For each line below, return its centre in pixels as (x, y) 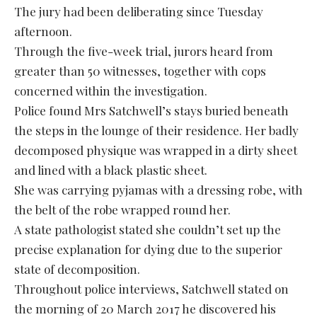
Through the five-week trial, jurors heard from (144, 51)
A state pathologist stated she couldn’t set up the (148, 229)
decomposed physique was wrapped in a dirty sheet (156, 150)
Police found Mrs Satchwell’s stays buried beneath (151, 110)
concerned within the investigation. (111, 90)
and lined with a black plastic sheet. (111, 169)
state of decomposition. (77, 269)
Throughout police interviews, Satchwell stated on (151, 288)
